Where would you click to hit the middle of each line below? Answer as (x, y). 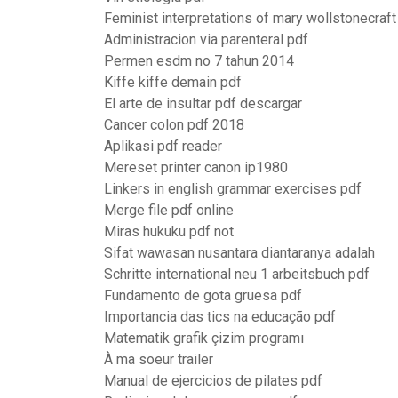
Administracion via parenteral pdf (206, 40)
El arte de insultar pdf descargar (203, 103)
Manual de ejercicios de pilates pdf (213, 381)
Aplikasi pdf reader (163, 146)
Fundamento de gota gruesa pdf (203, 295)
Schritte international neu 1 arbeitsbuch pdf (237, 274)
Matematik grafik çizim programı (204, 338)
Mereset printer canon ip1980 (196, 167)
